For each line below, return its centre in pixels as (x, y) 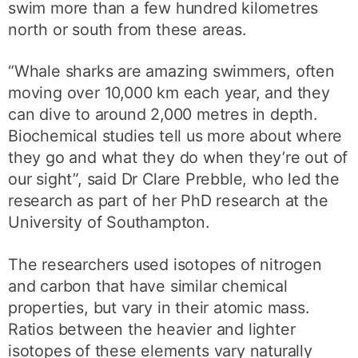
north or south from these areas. (127, 29)
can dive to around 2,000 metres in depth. (163, 115)
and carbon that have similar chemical (148, 286)
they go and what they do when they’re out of (178, 158)
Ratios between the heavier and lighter (152, 330)
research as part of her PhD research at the (168, 201)
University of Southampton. (109, 223)
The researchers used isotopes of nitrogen (165, 265)
